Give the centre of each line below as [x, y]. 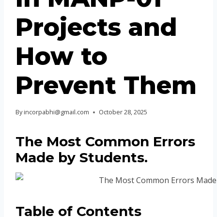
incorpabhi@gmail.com [57, 112]
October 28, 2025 [123, 112]
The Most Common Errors [105, 142]
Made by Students [80, 158]
